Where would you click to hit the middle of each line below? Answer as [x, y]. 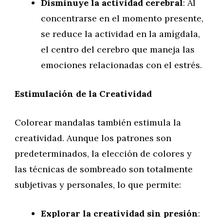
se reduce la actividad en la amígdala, [120, 34]
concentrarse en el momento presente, [122, 18]
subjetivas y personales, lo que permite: [98, 185]
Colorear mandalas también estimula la [98, 122]
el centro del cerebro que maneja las [118, 49]
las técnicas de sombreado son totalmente [104, 169]
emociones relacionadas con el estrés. [121, 65]
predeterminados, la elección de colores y [103, 154]
